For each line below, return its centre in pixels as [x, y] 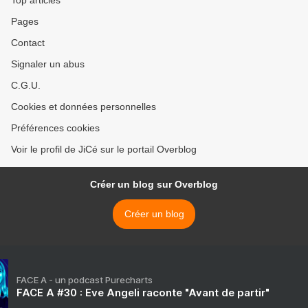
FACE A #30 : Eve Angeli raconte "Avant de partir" [143, 293]
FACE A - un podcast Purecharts [85, 280]
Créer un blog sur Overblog [154, 185]
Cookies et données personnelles [84, 107]
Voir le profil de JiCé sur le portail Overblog [104, 150]
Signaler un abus [48, 64]
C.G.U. [26, 86]
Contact [28, 43]
